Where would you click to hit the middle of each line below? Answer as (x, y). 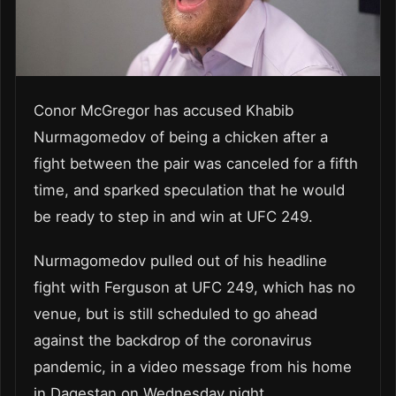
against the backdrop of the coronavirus (173, 340)
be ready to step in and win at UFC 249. (173, 216)
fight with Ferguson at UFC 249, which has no (194, 287)
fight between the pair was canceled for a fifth (196, 163)
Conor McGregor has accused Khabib (164, 110)
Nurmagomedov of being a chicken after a (181, 137)
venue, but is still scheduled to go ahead (175, 313)
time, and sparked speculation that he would (189, 190)
